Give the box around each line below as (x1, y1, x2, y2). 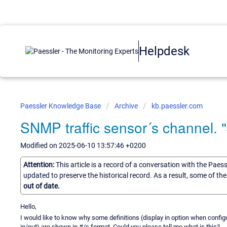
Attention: (23, 160, 56, 169)
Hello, (20, 202, 36, 210)
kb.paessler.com (152, 102, 203, 110)
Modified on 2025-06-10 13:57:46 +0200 (20, 141, 146, 149)
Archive (115, 102, 138, 110)
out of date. (23, 181, 60, 190)
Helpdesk (139, 44, 190, 58)
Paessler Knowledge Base (20, 102, 102, 110)
